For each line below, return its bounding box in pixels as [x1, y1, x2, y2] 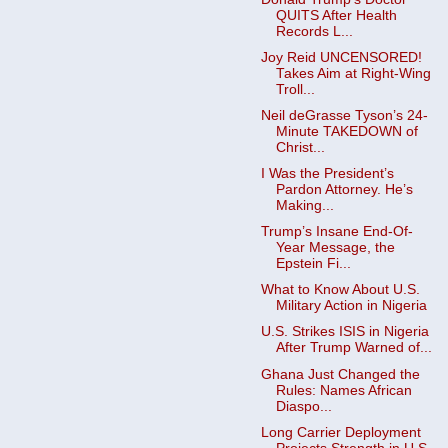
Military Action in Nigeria [275, 298, 427, 314]
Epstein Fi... [275, 256, 351, 272]
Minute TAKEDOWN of [275, 123, 418, 139]
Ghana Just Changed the [260, 366, 420, 382]
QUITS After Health [275, 7, 397, 23]
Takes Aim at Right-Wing [275, 65, 431, 81]
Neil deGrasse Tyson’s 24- [260, 107, 428, 123]
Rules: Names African [275, 382, 412, 398]
